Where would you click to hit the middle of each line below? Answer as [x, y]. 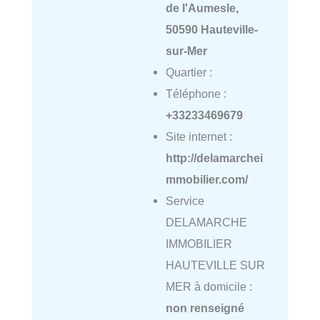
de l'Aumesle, [202, 8]
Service [185, 201]
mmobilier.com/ [206, 180]
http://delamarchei [214, 158]
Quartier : [189, 72]
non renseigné [205, 308]
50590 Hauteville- [211, 30]
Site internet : [199, 137]
